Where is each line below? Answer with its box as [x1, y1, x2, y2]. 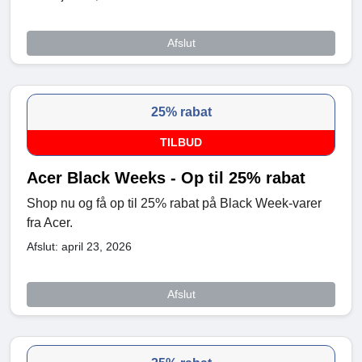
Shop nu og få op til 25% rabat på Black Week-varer [27, 196, 322, 210]
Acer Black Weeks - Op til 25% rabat [27, 168, 305, 187]
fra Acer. [27, 215, 73, 229]
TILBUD [160, 135, 202, 149]
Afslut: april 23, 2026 [27, 239, 132, 253]
